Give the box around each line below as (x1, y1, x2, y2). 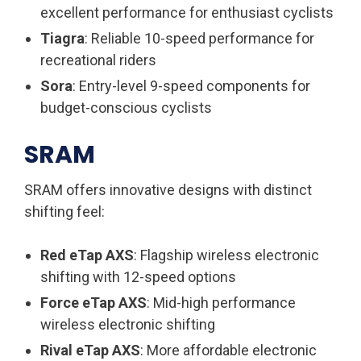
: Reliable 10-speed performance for (85, 29, 314, 47)
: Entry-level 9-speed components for (73, 77, 310, 94)
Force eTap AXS (40, 293, 147, 311)
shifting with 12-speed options (40, 268, 236, 285)
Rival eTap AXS (40, 341, 140, 359)
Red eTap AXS (40, 246, 134, 263)
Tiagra (40, 29, 85, 47)
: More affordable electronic (140, 341, 317, 359)
